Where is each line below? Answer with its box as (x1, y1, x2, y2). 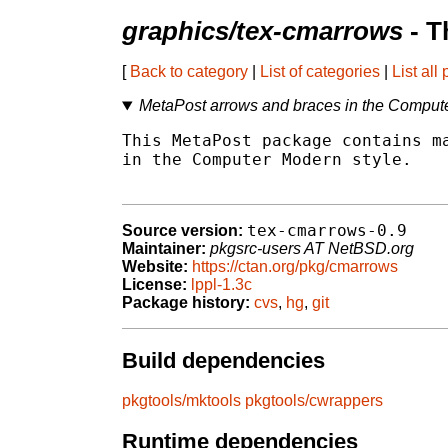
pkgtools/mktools (122, 392, 241, 410)
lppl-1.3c (191, 276, 252, 294)
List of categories (260, 63, 380, 81)
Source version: (122, 222, 243, 240)
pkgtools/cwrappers (245, 392, 383, 410)
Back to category (130, 63, 248, 81)
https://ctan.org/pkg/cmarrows (192, 258, 398, 276)
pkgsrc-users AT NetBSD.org (210, 240, 414, 258)
